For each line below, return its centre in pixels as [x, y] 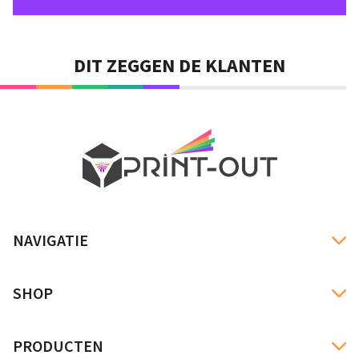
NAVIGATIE [50, 240]
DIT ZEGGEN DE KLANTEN [179, 65]
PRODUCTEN [58, 345]
